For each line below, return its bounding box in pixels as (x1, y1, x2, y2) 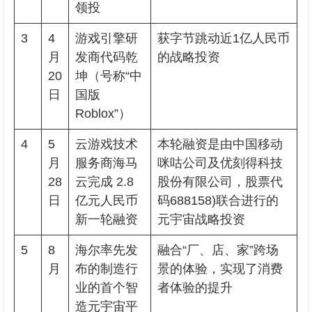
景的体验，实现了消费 (157, 262, 283, 276)
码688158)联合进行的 (157, 194, 279, 208)
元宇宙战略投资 (157, 212, 246, 226)
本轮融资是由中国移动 (157, 137, 283, 151)
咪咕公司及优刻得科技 (157, 156, 283, 170)
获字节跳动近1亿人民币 (157, 31, 290, 45)
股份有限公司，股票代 (157, 175, 283, 189)
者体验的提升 (157, 281, 233, 295)
